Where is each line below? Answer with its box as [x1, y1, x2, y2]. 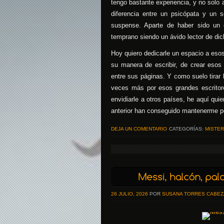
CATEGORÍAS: [169, 126, 203, 131]
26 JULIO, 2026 [111, 191, 148, 196]
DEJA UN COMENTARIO [111, 126, 167, 131]
